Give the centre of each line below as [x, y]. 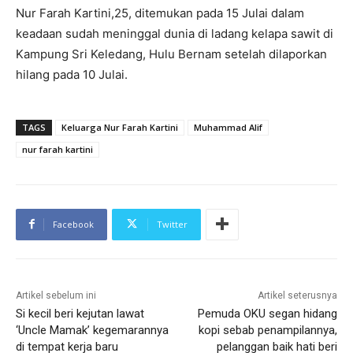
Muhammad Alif [228, 127]
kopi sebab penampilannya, [268, 330]
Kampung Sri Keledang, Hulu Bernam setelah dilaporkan [171, 54]
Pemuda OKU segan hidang [267, 313]
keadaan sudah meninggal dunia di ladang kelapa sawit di [175, 33]
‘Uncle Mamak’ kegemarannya [92, 330]
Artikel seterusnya [297, 295]
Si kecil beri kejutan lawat [80, 313]
